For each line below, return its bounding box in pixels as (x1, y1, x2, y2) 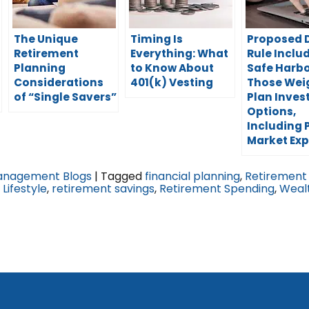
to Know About (130, 61, 214, 76)
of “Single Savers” (13, 90, 117, 105)
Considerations (13, 75, 103, 90)
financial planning (144, 168, 240, 185)
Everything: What (130, 46, 228, 61)
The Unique (13, 32, 78, 47)
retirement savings (51, 181, 154, 197)
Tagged (100, 168, 145, 185)
